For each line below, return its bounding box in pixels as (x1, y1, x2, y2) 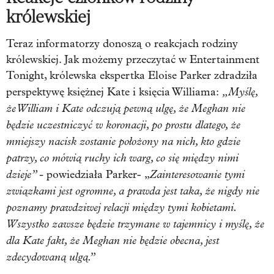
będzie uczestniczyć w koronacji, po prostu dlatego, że (6, 118, 240, 132)
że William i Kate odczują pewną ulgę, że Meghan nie (6, 102, 245, 116)
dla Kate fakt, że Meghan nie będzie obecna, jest (6, 234, 219, 248)
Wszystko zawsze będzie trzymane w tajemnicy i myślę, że (6, 217, 264, 231)
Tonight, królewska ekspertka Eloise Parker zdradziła (6, 69, 257, 83)
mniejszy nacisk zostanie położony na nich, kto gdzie (6, 135, 240, 149)
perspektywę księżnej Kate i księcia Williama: (6, 86, 219, 99)
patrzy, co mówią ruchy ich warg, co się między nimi (6, 151, 239, 165)
